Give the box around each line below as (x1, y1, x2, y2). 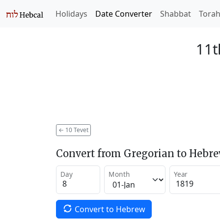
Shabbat (160, 8, 191, 19)
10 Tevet (64, 125, 88, 134)
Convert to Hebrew (74, 203, 145, 215)
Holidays (55, 8, 87, 19)
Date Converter (95, 8, 152, 19)
